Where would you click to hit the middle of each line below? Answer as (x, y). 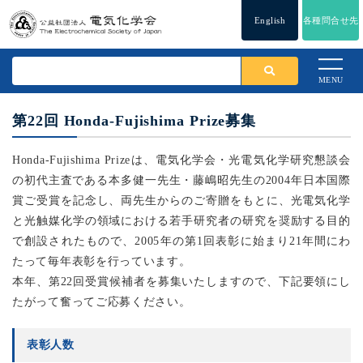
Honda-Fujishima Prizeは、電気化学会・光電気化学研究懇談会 (181, 160)
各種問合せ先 (331, 20)
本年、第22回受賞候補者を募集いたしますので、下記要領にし (181, 282)
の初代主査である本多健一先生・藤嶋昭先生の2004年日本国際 (181, 180)
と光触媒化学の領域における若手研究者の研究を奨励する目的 (181, 221)
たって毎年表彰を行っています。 (102, 261)
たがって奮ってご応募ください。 (102, 302)
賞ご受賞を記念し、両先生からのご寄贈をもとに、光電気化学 (181, 201)
